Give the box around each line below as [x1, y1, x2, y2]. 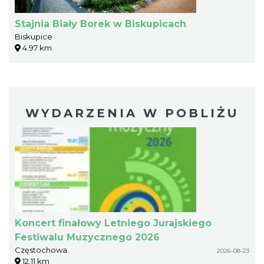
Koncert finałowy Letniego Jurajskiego [15, 217, 212, 229]
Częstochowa [15, 245, 67, 255]
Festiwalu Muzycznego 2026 [15, 231, 160, 243]
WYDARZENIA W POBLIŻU [25, 105, 239, 120]
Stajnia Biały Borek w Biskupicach [15, 18, 186, 29]
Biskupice [15, 31, 52, 41]
